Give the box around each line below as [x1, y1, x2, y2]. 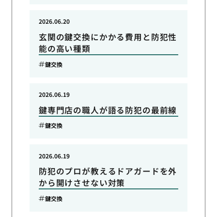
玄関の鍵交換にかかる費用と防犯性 [38, 31, 177, 43]
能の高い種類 [38, 43, 91, 55]
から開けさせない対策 [38, 177, 125, 189]
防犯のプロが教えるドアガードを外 [38, 165, 177, 177]
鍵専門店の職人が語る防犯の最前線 [38, 104, 177, 116]
